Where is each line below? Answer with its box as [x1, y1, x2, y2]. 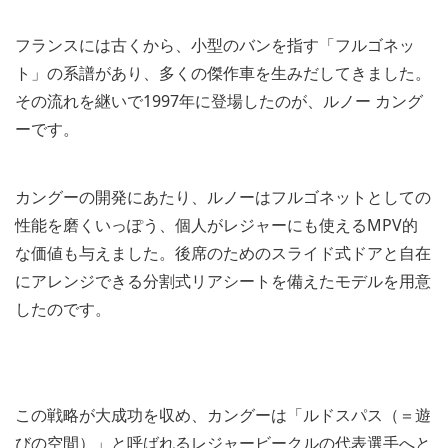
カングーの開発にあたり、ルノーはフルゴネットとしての [15, 186, 431, 209]
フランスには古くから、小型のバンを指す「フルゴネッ [15, 34, 415, 57]
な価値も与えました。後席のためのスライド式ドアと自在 [15, 242, 431, 265]
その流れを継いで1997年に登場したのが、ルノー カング [15, 90, 423, 113]
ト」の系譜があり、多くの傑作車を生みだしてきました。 [15, 62, 431, 85]
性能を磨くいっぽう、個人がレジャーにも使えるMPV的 [15, 214, 418, 237]
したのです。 [15, 298, 111, 321]
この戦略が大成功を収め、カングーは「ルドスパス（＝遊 [15, 404, 431, 427]
